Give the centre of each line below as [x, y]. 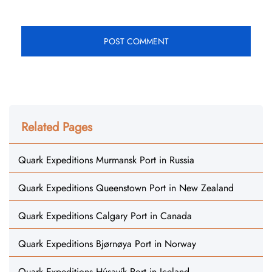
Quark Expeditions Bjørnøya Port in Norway [107, 244]
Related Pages [57, 127]
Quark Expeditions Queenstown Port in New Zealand [126, 188]
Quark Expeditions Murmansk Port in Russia [106, 160]
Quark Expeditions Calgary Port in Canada [105, 216]
